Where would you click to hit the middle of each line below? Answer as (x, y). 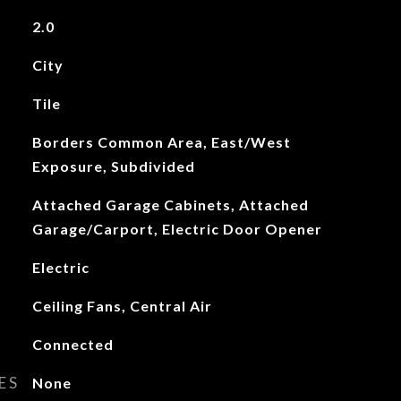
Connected (73, 344)
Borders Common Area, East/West (161, 142)
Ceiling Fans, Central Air (122, 306)
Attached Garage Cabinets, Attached (170, 205)
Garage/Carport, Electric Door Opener (177, 229)
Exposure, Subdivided (113, 166)
